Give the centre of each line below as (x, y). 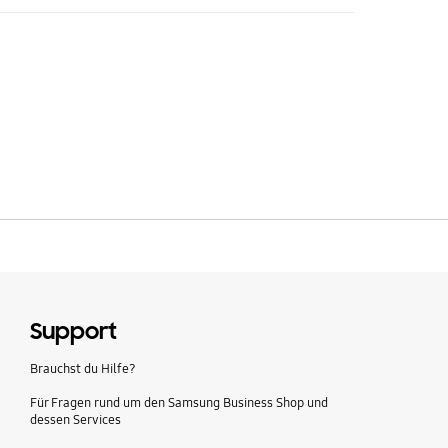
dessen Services (75, 419)
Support (73, 331)
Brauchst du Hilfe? (82, 368)
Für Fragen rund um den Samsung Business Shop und (178, 402)
